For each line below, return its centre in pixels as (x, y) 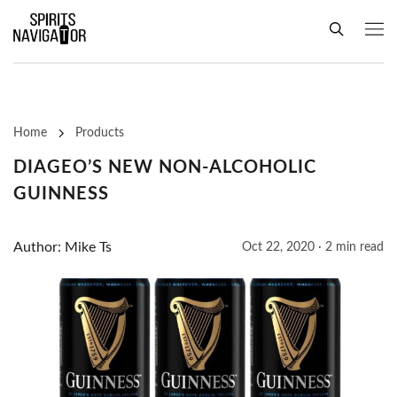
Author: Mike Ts (62, 248)
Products (100, 133)
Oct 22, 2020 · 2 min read (313, 248)
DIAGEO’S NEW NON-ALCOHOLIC (165, 168)
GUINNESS (61, 195)
